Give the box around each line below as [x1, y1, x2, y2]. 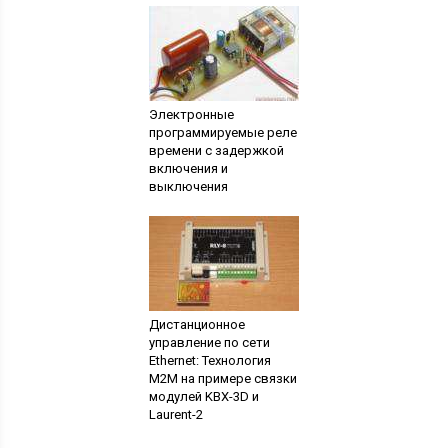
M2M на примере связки [148, 371, 297, 387]
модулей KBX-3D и [148, 389, 259, 405]
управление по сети [148, 335, 270, 351]
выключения [148, 179, 228, 195]
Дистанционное [148, 317, 245, 333]
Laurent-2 [148, 407, 203, 423]
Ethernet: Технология [148, 353, 271, 369]
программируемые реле [148, 125, 297, 141]
